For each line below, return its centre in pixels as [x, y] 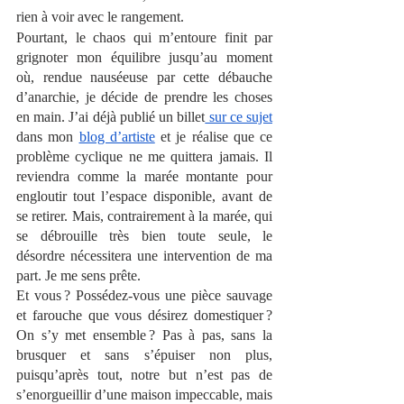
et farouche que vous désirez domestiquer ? [144, 315]
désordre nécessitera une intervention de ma [144, 256]
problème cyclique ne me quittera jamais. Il [144, 156]
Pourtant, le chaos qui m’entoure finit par [144, 37]
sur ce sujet [239, 117]
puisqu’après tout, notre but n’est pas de [144, 375]
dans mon [45, 137]
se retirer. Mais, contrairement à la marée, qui [144, 216]
